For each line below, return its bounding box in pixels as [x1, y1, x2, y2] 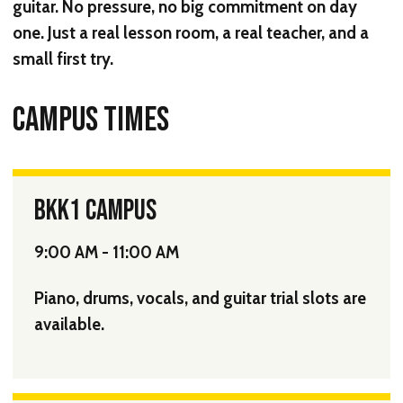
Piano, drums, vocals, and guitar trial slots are [34, 288, 366, 309]
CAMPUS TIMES [13, 98, 169, 141]
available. [34, 314, 104, 336]
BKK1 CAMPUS [34, 193, 157, 228]
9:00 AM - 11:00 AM [34, 241, 179, 263]
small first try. [13, 48, 113, 69]
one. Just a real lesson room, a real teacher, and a [13, 22, 369, 43]
